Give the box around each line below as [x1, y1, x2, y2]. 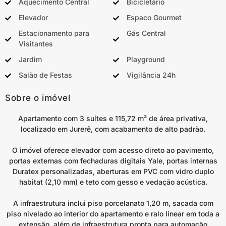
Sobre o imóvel [5, 93, 70, 103]
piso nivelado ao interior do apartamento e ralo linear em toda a [7, 209, 219, 218]
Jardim [19, 55, 42, 64]
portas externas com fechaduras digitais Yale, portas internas [9, 156, 217, 165]
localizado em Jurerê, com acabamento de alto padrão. [21, 125, 205, 133]
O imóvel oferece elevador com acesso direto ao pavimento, [12, 146, 214, 154]
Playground [126, 55, 165, 64]
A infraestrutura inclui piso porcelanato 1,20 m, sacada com [13, 199, 213, 207]
